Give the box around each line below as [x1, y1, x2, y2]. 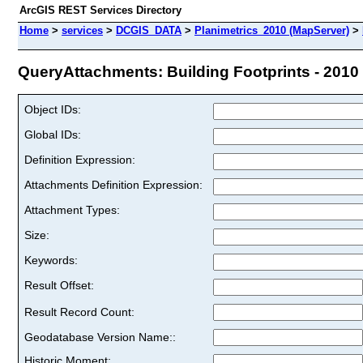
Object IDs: [24, 102, 81, 116]
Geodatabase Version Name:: [24, 330, 176, 344]
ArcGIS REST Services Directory [19, 4, 181, 16]
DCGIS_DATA [116, 24, 181, 36]
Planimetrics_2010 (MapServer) [194, 24, 349, 36]
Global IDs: [24, 127, 81, 141]
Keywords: [24, 253, 78, 267]
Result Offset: [24, 278, 94, 292]
